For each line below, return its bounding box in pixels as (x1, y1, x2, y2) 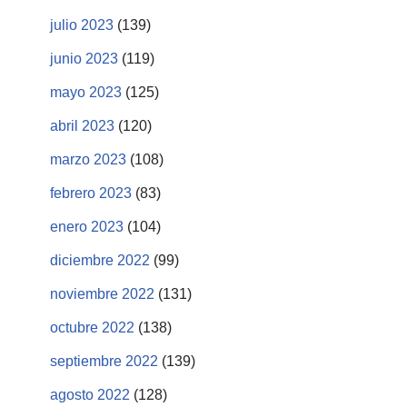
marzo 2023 (50, 151, 126, 167)
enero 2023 (50, 218, 124, 234)
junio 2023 (50, 50, 118, 66)
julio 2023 (50, 16, 114, 33)
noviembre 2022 (50, 285, 154, 302)
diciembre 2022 (50, 252, 150, 268)
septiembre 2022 (50, 352, 158, 369)
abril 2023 (50, 117, 114, 134)
